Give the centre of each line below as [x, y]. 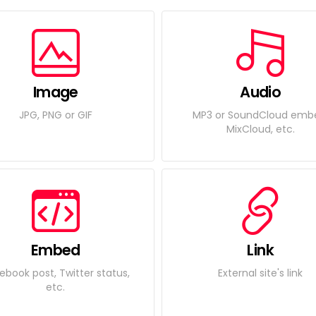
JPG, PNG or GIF [55, 115]
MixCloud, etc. [260, 129]
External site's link [261, 273]
